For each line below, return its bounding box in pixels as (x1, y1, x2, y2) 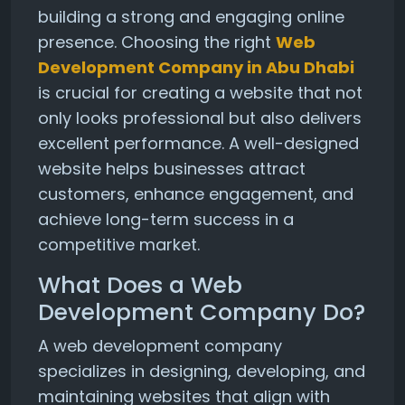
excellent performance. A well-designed (38, 132, 359, 155)
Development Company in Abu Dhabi (38, 56, 354, 79)
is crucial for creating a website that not (38, 81, 363, 104)
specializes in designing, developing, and (38, 360, 365, 382)
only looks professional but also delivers (38, 107, 362, 129)
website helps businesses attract (38, 157, 306, 180)
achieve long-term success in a (38, 208, 294, 231)
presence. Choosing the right (38, 31, 276, 53)
